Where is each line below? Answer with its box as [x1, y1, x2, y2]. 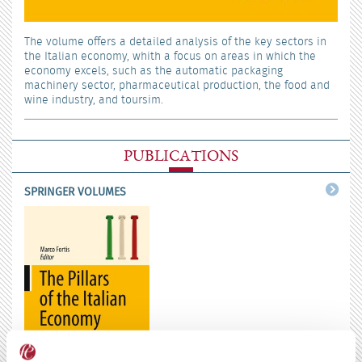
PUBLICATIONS [124, 148, 238, 165]
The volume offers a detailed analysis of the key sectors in [24, 33, 326, 50]
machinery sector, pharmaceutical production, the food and [24, 77, 330, 94]
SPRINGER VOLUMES [24, 183, 126, 200]
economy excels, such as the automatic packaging [24, 62, 283, 79]
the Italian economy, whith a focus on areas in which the [24, 48, 316, 65]
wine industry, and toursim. [24, 91, 163, 108]
